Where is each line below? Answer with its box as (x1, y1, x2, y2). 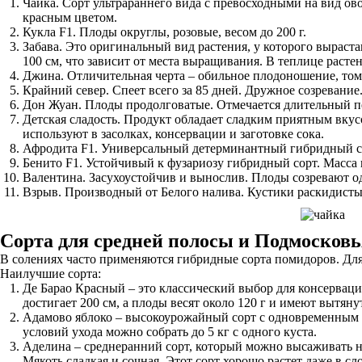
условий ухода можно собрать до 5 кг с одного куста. (23, 325, 317, 339)
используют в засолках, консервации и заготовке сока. (23, 127, 324, 141)
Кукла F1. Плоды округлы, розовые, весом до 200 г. (23, 25, 306, 39)
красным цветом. (23, 11, 117, 24)
